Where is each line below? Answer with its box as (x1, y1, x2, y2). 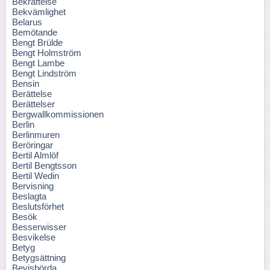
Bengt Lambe (12, 58, 64, 68)
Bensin (12, 78, 39, 89)
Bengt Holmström (12, 48, 81, 58)
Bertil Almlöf (12, 150, 58, 160)
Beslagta (12, 191, 46, 201)
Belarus (12, 17, 42, 27)
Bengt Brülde (12, 37, 63, 48)
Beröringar (12, 140, 53, 150)
